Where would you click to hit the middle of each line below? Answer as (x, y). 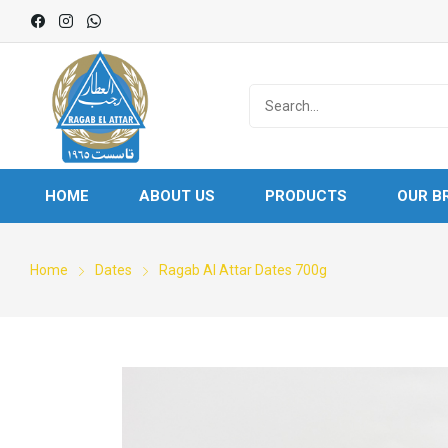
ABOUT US (177, 196)
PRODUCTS (306, 196)
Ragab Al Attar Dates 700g (243, 270)
